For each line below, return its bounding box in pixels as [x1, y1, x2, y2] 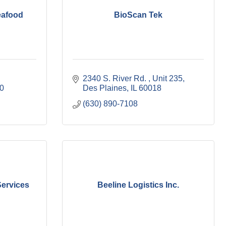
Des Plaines [83, 84, 127, 92]
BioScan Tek [114, 10, 162, 19]
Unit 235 [152, 74, 183, 83]
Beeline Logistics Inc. [97, 180, 179, 189]
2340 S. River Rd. [83, 74, 148, 83]
